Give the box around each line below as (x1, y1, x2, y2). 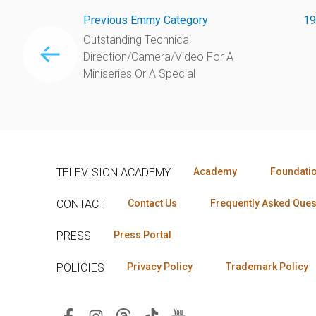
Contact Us (128, 197, 177, 209)
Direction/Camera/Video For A (83, 49, 233, 63)
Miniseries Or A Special (83, 66, 195, 80)
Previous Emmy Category (83, 13, 208, 27)
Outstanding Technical (83, 32, 191, 47)
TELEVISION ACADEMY (56, 165, 171, 179)
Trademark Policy (226, 260, 308, 272)
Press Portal (114, 229, 171, 241)
